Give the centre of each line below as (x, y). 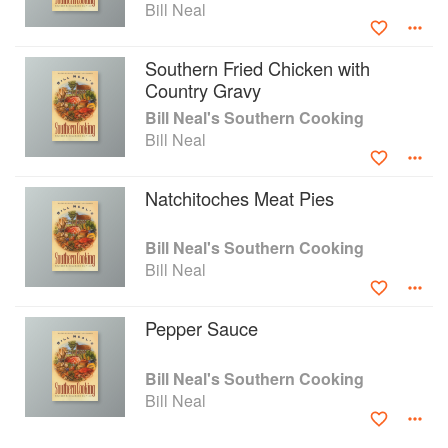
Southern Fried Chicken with (257, 68)
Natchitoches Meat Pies (239, 198)
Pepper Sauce (201, 328)
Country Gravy (203, 90)
